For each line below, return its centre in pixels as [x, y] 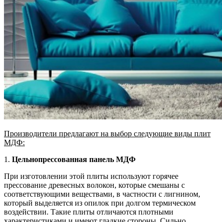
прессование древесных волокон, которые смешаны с [94, 185]
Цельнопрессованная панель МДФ [74, 159]
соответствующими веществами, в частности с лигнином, [102, 194]
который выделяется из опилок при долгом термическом [100, 203]
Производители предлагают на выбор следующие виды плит [107, 133]
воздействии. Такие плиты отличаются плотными [89, 212]
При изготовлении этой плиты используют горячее [91, 176]
